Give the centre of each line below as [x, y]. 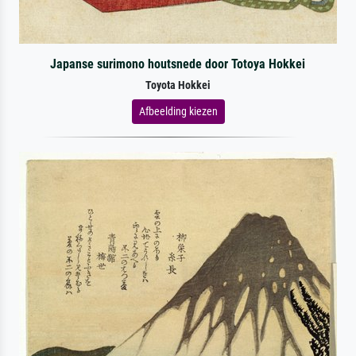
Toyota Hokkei [178, 85]
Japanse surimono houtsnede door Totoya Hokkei [178, 64]
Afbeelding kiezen [178, 111]
